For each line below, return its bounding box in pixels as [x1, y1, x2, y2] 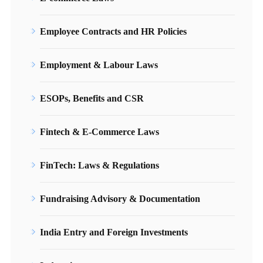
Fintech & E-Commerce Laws [40, 126, 159, 137]
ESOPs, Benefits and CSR [40, 93, 144, 103]
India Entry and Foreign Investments [40, 227, 188, 237]
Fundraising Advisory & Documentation [40, 193, 200, 204]
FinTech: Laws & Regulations [40, 160, 159, 170]
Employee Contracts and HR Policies [40, 26, 187, 36]
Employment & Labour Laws [40, 59, 158, 70]
